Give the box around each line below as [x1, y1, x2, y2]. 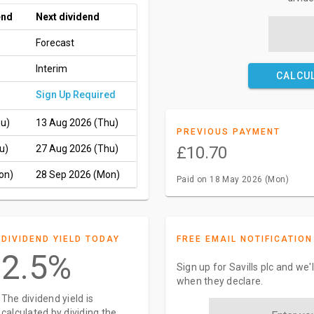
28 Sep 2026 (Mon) [36, 169, 120, 180]
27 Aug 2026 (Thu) [36, 143, 118, 154]
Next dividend [36, 11, 100, 22]
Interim [36, 63, 67, 74]
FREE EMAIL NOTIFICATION [176, 234, 313, 244]
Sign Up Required [36, 89, 116, 100]
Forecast [36, 37, 74, 48]
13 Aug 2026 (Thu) [36, 117, 118, 128]
